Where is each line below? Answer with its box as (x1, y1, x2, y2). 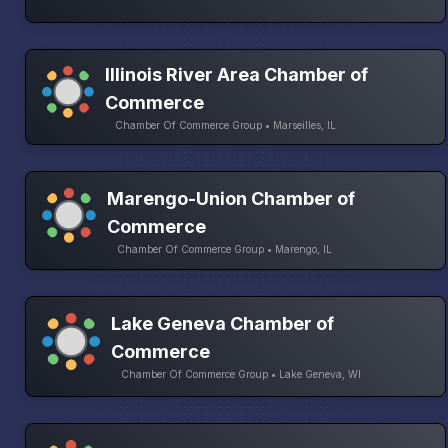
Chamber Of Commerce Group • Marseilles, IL (115, 119, 337, 132)
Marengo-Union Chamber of (107, 187, 356, 209)
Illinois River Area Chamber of (105, 64, 369, 86)
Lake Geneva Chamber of (110, 313, 334, 335)
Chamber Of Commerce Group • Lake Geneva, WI (120, 368, 361, 381)
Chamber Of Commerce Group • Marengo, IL (117, 242, 333, 255)
